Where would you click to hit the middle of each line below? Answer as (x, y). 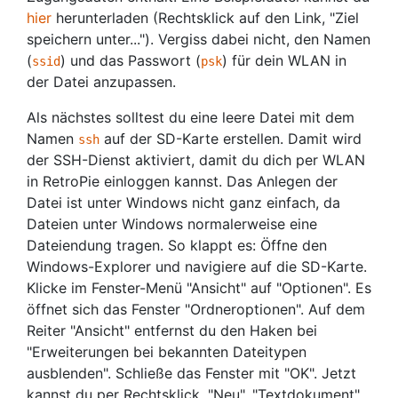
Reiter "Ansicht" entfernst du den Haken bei (172, 330)
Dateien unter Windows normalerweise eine (172, 224)
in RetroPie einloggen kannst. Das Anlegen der (182, 181)
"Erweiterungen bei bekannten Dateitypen (167, 352)
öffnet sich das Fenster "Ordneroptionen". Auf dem (196, 309)
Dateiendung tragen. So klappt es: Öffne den (177, 245)
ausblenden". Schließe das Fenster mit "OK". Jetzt (191, 373)
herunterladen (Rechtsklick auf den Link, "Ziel (205, 18)
